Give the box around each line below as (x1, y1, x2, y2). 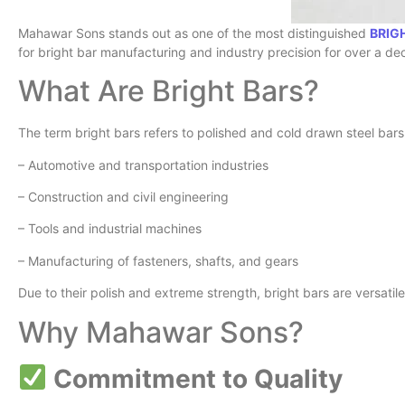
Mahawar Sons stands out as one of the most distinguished (18, 24, 370, 41)
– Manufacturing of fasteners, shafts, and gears (18, 252, 298, 268)
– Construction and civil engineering (18, 189, 229, 205)
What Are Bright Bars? (18, 73, 319, 109)
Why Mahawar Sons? (18, 314, 304, 350)
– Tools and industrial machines (18, 221, 202, 237)
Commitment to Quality (46, 363, 343, 394)
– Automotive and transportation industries (18, 156, 268, 173)
